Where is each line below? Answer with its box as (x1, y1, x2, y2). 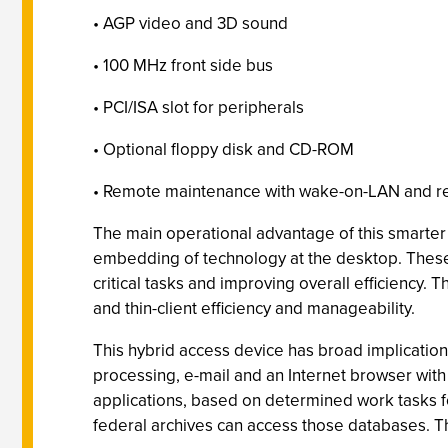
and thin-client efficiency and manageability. (93, 296, 415, 320)
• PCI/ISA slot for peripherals (93, 95, 304, 119)
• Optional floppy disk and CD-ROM (93, 137, 354, 161)
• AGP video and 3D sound (93, 11, 288, 35)
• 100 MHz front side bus (93, 53, 273, 77)
